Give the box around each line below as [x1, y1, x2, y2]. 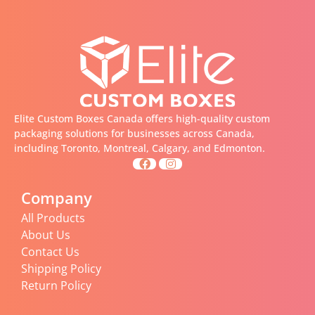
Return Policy [21, 277, 91, 293]
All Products [21, 210, 85, 226]
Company [21, 186, 92, 208]
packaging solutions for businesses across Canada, [14, 126, 255, 140]
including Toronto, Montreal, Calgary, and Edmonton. [14, 141, 265, 155]
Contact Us [21, 243, 79, 259]
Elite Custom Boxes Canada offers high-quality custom [14, 111, 270, 125]
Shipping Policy [21, 260, 101, 276]
